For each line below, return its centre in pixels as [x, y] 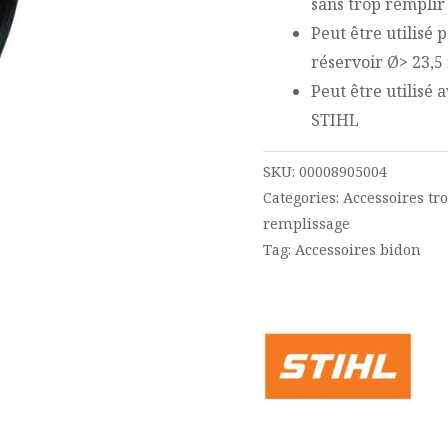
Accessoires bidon [358, 250]
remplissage [307, 224]
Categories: [303, 198]
